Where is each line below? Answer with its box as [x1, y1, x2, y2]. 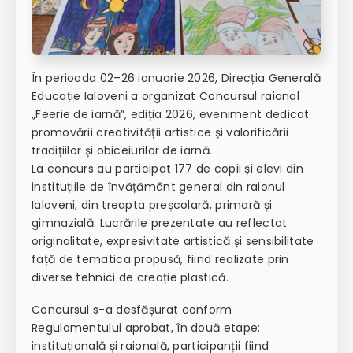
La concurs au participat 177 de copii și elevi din [32, 161, 303, 177]
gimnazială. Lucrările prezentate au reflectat [32, 215, 288, 232]
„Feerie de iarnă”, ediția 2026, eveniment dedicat [32, 106, 310, 123]
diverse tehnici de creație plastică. [32, 269, 229, 286]
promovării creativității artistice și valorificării [32, 124, 289, 141]
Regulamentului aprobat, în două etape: [32, 320, 261, 336]
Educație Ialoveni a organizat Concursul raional [32, 88, 300, 105]
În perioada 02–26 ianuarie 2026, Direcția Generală [32, 70, 321, 87]
